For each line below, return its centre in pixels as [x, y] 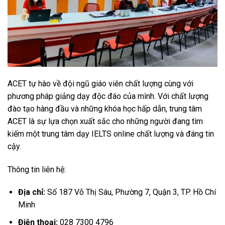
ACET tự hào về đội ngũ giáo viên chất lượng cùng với [100, 83]
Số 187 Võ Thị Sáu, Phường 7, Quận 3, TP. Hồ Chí [130, 192]
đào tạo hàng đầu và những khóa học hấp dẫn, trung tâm [105, 108]
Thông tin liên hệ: [38, 169]
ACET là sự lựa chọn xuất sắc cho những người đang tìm [105, 121]
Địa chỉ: [31, 192]
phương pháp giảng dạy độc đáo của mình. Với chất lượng [108, 96]
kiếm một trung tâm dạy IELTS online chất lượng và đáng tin [111, 134]
